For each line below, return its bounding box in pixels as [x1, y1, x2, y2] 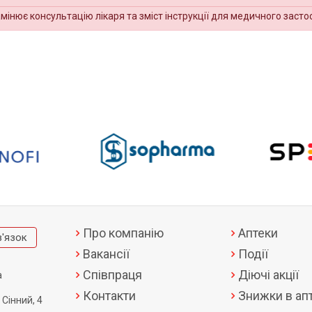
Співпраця [83, 267, 142, 282]
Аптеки [238, 225, 279, 240]
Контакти [83, 288, 136, 303]
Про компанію [83, 225, 164, 240]
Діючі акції [238, 267, 299, 282]
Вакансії [83, 246, 130, 261]
